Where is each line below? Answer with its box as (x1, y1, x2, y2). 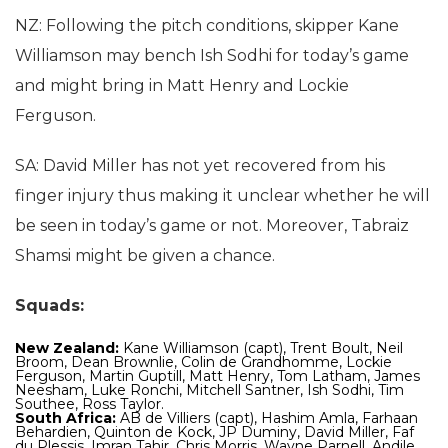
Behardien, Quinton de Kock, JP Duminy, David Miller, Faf (15, 423, 414, 441)
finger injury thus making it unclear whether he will (15, 186, 430, 205)
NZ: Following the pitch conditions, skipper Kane (15, 16, 399, 35)
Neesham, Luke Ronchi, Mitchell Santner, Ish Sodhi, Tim (15, 381, 404, 399)
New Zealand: (15, 339, 123, 357)
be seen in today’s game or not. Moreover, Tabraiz (15, 216, 409, 235)
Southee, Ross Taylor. (15, 395, 164, 413)
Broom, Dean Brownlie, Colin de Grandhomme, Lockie (15, 353, 392, 371)
